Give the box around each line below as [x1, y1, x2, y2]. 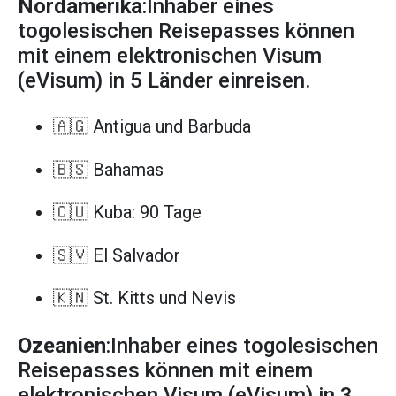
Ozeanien [18, 332, 106, 358]
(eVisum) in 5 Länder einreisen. [18, 67, 311, 93]
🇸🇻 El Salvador [53, 244, 180, 266]
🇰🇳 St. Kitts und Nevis [53, 287, 236, 309]
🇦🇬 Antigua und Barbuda [53, 115, 251, 137]
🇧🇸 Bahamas [53, 158, 164, 180]
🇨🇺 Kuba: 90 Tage [53, 202, 202, 224]
